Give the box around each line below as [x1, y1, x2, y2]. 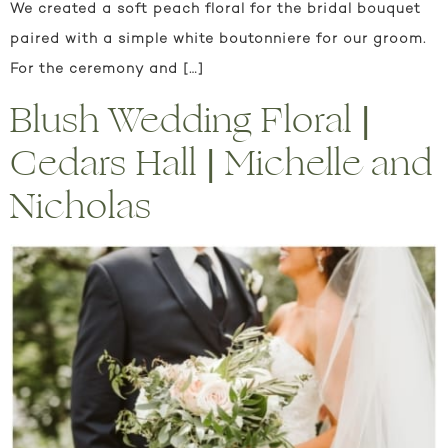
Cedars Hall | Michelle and [10, 136, 433, 192]
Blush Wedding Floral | [10, 93, 371, 149]
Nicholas [10, 179, 152, 235]
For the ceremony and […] [10, 61, 204, 77]
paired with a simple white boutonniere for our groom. [10, 31, 426, 47]
